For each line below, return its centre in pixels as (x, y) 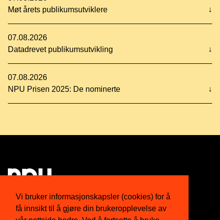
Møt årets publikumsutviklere (58, 10)
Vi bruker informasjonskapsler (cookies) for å (93, 196)
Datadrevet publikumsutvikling (60, 49)
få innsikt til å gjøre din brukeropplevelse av (91, 208)
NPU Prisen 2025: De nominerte (64, 89)
